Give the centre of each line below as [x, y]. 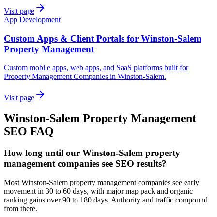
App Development [32, 19]
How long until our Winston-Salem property [92, 153]
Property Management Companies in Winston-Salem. [85, 77]
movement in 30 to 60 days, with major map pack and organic [98, 191]
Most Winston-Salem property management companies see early [101, 182]
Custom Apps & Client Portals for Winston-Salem [103, 38]
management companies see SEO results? [85, 164]
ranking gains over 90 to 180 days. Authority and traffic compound [106, 200]
